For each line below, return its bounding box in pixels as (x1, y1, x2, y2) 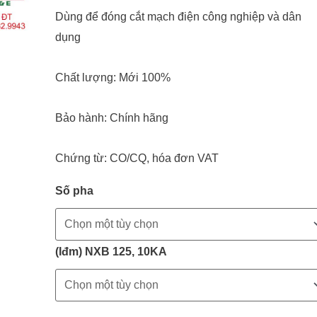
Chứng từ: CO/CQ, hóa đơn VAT (54, 152, 219, 164)
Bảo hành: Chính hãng (54, 112, 168, 124)
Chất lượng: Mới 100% (54, 71, 171, 83)
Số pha (54, 185, 93, 197)
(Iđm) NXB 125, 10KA (54, 246, 167, 258)
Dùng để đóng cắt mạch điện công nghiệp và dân (54, 11, 301, 23)
